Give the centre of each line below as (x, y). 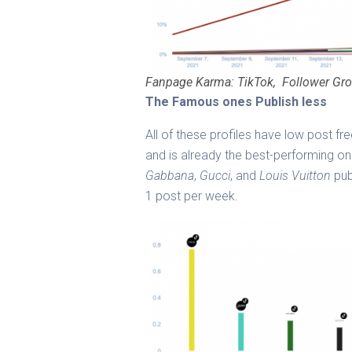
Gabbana (170, 176)
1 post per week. (192, 196)
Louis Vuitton (295, 176)
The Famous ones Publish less (236, 102)
